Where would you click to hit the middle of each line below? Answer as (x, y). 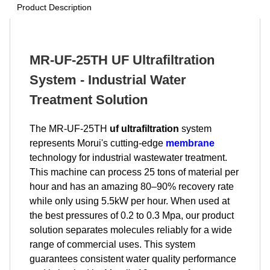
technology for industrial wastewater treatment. (128, 158)
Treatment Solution (89, 100)
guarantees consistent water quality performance (133, 259)
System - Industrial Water (108, 80)
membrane (190, 143)
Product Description (54, 7)
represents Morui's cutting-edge (98, 143)
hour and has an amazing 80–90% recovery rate (132, 187)
